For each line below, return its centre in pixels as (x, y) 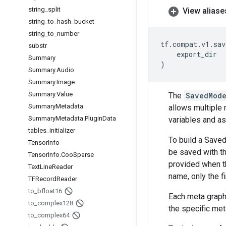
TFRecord (42, 179)
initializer (62, 130)
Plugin (94, 118)
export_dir (197, 54)
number (68, 34)
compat (185, 44)
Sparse (83, 155)
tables (37, 130)
